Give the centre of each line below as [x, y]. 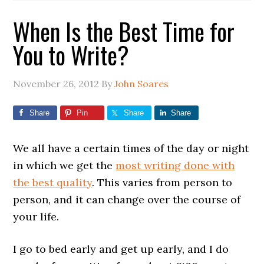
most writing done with [175, 165]
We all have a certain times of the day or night [131, 148]
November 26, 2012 [56, 84]
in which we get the [65, 165]
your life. [36, 217]
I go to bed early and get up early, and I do [121, 249]
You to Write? [71, 55]
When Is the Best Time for [124, 31]
